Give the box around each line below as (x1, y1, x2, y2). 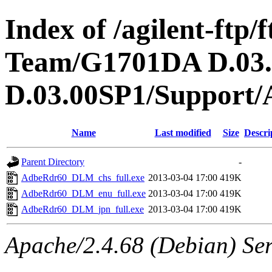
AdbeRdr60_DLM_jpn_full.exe (21, 203, 144, 214)
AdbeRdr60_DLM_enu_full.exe (21, 188, 146, 199)
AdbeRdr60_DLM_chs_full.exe (21, 172, 144, 183)
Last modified (154, 127, 211, 138)
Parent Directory (21, 156, 84, 167)
